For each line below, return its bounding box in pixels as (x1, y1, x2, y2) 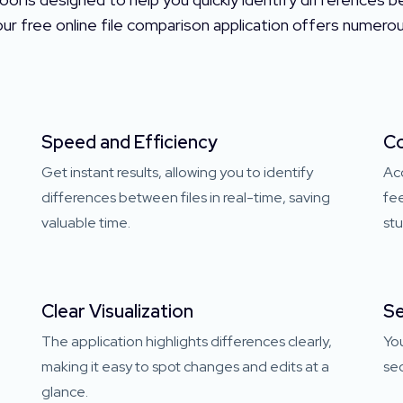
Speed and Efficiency (41, 130, 218, 154)
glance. (41, 381, 88, 401)
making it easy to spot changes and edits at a (41, 356, 329, 376)
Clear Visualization (41, 299, 193, 323)
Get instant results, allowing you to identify (41, 162, 313, 182)
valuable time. (41, 212, 130, 232)
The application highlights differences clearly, (41, 331, 332, 351)
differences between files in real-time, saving (41, 187, 330, 207)
